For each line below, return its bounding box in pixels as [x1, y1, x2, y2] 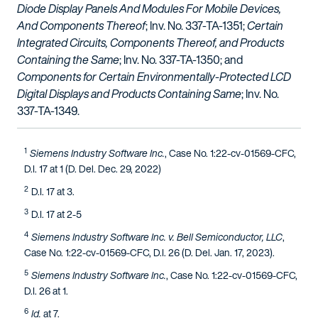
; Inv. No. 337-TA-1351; [146, 17, 247, 34]
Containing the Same [17, 51, 119, 68]
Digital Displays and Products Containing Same [17, 85, 241, 102]
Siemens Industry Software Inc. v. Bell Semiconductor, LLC [31, 229, 283, 244]
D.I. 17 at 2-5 [31, 207, 82, 221]
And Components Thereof [17, 17, 146, 34]
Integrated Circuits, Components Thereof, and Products [17, 34, 284, 51]
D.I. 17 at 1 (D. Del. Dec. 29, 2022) [24, 161, 161, 176]
